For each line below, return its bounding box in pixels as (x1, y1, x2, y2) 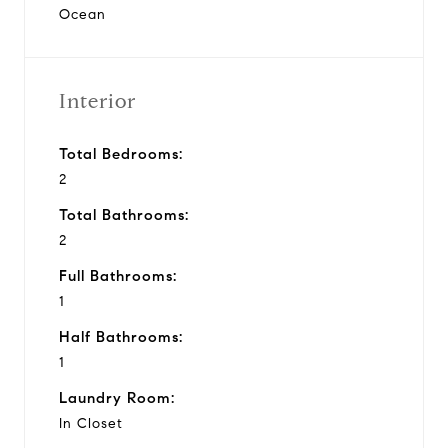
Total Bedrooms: (59, 144, 183, 163)
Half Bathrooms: (59, 327, 183, 346)
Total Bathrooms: (59, 205, 189, 224)
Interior (59, 88, 136, 114)
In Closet (59, 414, 123, 432)
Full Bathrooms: (59, 266, 177, 285)
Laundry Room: (59, 388, 175, 407)
